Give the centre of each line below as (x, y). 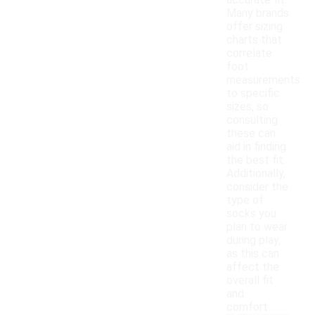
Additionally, (256, 174)
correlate (249, 53)
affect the (253, 267)
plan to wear (257, 227)
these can (251, 134)
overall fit (250, 281)
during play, (253, 240)
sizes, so (247, 107)
